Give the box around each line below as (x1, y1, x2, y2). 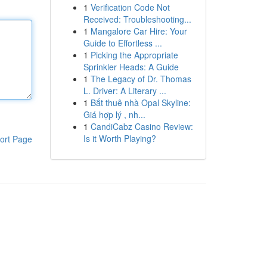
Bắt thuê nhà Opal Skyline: (90, 97, 191, 108)
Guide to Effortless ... (83, 37, 162, 49)
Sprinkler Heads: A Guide (83, 61, 179, 73)
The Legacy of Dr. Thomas (90, 73, 191, 85)
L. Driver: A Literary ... (83, 85, 166, 97)
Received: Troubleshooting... (83, 13, 191, 25)
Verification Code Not (90, 1, 170, 13)
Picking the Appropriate (90, 49, 178, 61)
